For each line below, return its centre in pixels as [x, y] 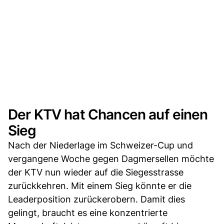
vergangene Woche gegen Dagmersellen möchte [111, 158]
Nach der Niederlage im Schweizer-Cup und [100, 145]
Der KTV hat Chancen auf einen [108, 114]
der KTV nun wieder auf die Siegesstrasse [96, 172]
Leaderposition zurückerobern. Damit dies [96, 199]
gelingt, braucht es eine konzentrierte [88, 212]
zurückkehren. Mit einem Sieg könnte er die [100, 185]
